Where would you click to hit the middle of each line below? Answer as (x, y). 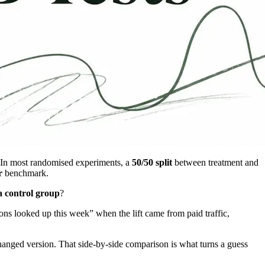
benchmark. (25, 173)
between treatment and (215, 163)
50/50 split (152, 163)
